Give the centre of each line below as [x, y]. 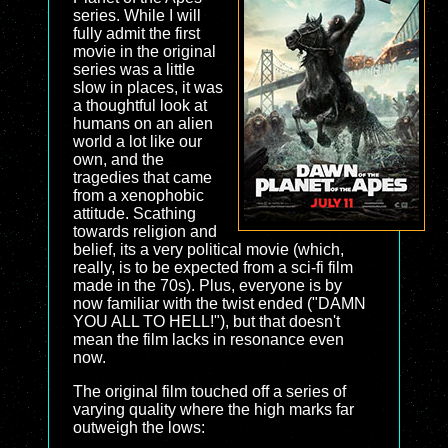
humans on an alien [143, 123]
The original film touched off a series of [209, 391]
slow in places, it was [148, 87]
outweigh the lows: [139, 427]
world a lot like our [137, 141]
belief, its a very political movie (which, [208, 249]
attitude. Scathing [134, 213]
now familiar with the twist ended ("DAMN [219, 303]
